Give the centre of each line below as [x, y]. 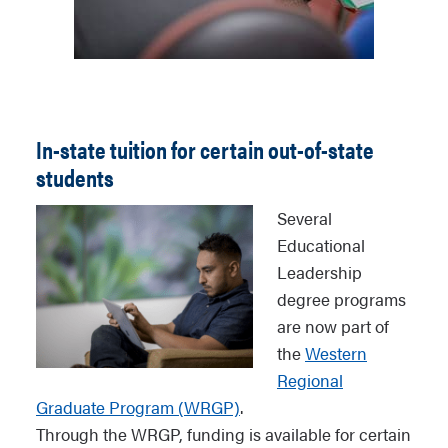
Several [304, 218]
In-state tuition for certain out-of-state [205, 149]
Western [336, 353]
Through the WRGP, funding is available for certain [223, 434]
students [75, 177]
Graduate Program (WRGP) [138, 407]
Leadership [319, 272]
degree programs [341, 299]
